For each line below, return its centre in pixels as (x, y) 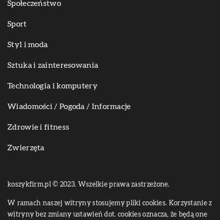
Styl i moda (28, 45)
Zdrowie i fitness (39, 127)
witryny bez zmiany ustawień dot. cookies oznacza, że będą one (108, 215)
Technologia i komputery (53, 86)
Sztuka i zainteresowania (53, 66)
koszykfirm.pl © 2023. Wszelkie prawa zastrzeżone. (89, 185)
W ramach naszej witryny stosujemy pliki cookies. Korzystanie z (110, 204)
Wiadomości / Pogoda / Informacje (69, 107)
